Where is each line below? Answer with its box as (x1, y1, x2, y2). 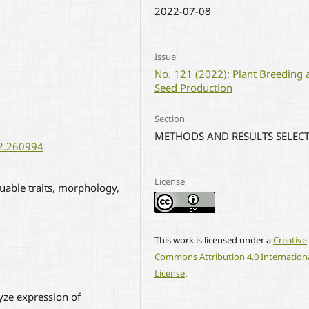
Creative (273, 234, 308, 247)
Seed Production (154, 81, 233, 94)
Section (154, 112, 186, 126)
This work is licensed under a (154, 234, 274, 247)
